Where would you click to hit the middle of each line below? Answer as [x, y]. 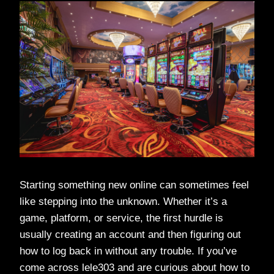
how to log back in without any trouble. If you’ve [128, 251]
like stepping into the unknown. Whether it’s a [123, 201]
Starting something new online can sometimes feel [134, 185]
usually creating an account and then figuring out [130, 234]
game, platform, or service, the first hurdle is [121, 218]
